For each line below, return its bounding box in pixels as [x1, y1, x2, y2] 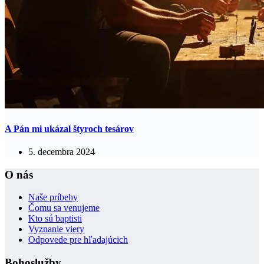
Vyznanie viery [28, 224, 84, 235]
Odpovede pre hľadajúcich [28, 235, 128, 245]
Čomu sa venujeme [28, 203, 100, 213]
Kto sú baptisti [28, 213, 82, 224]
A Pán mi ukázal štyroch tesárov [5, 123, 134, 134]
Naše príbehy [28, 192, 78, 203]
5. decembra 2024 [28, 146, 95, 157]
